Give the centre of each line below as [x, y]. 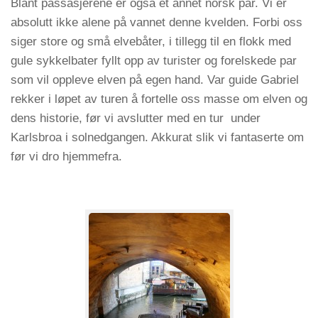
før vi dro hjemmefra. [66, 157]
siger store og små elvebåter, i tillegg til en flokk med [151, 42]
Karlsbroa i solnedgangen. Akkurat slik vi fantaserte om [157, 137]
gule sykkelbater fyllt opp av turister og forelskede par [154, 61]
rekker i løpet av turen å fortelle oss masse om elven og [159, 99]
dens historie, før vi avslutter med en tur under [136, 118]
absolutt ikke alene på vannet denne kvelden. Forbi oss [157, 22]
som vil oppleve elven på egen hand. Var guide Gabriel [155, 80]
